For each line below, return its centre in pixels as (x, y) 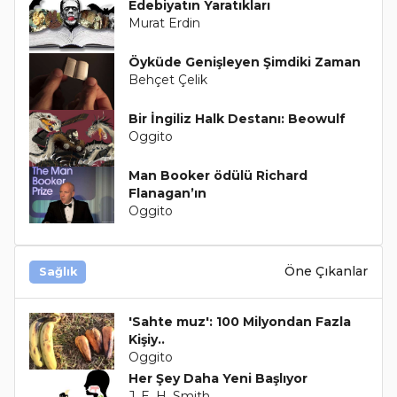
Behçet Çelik (167, 79)
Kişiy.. (146, 339)
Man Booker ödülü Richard (218, 175)
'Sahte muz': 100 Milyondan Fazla (239, 321)
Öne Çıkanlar (326, 272)
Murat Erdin (164, 23)
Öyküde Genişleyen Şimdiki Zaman (244, 62)
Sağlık (58, 271)
